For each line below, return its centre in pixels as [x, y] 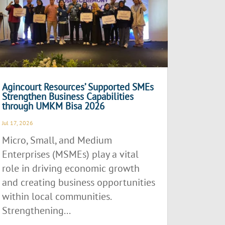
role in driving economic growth [71, 168]
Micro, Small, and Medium [57, 140]
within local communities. [57, 196]
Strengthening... [37, 210]
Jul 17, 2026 [18, 123]
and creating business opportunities [79, 182]
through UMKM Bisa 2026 [53, 106]
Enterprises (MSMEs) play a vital [71, 154]
